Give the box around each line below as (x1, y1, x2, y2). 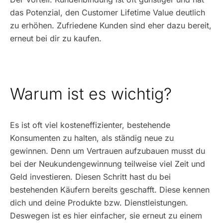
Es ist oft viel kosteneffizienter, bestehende (10, 120, 170, 130)
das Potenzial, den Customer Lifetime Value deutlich (10, 7, 205, 17)
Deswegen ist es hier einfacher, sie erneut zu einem (10, 211, 202, 221)
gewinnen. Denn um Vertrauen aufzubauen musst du (10, 146, 205, 156)
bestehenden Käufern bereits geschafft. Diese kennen (10, 185, 210, 195)
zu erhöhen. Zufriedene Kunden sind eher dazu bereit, (10, 20, 212, 30)
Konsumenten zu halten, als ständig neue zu (10, 133, 174, 143)
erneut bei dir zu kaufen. (10, 33, 104, 43)
